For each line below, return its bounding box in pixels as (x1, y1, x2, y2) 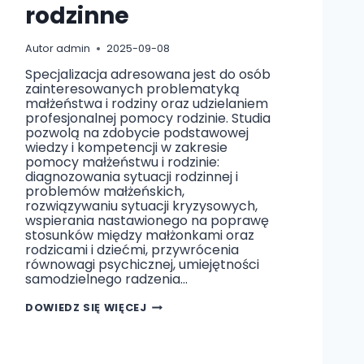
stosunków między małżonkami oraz (25, 226, 254, 245)
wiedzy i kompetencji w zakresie (25, 138, 227, 158)
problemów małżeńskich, (25, 182, 184, 201)
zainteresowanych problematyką (25, 80, 240, 99)
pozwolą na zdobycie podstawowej (25, 123, 249, 143)
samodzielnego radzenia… (25, 270, 188, 289)
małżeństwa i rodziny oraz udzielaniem (25, 94, 268, 114)
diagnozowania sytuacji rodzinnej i (25, 167, 238, 187)
